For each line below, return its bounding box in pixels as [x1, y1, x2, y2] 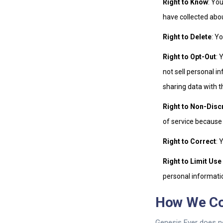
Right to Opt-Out [163, 53, 216, 61]
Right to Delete [163, 33, 212, 41]
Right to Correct [163, 137, 216, 145]
